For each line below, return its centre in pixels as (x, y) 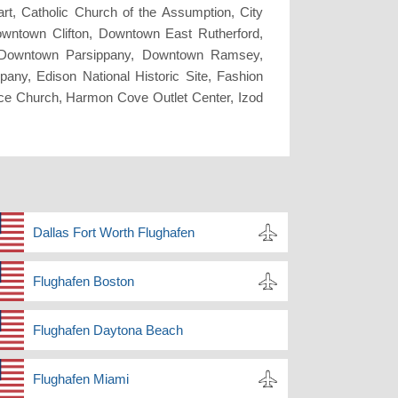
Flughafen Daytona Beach (107, 330)
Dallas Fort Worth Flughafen (113, 233)
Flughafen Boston (83, 282)
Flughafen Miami (80, 379)
